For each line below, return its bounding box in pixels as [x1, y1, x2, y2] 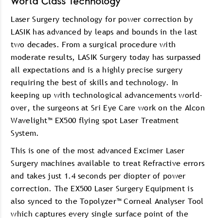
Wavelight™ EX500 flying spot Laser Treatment [11, 115, 179, 126]
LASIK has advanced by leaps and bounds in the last [11, 26, 198, 37]
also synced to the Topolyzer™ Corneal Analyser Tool [11, 196, 204, 206]
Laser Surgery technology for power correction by [11, 14, 193, 24]
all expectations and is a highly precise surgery [11, 64, 182, 75]
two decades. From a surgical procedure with [11, 39, 176, 50]
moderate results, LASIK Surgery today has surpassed [11, 52, 201, 62]
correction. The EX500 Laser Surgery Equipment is [11, 183, 193, 194]
